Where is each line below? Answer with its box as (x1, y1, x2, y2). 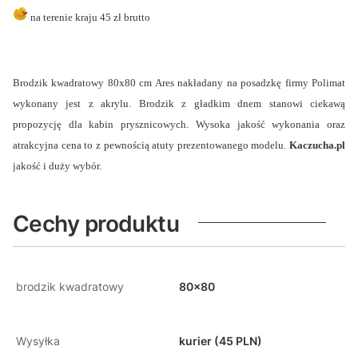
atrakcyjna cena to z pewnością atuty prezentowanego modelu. (13, 139, 289, 152)
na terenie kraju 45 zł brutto (30, 11, 150, 24)
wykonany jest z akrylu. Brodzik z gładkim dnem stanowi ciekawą (13, 97, 345, 110)
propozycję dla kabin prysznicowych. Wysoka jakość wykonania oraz (13, 118, 345, 131)
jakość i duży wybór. (13, 160, 101, 173)
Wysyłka (16, 334, 60, 348)
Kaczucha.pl (289, 139, 345, 152)
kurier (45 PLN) (179, 334, 262, 348)
